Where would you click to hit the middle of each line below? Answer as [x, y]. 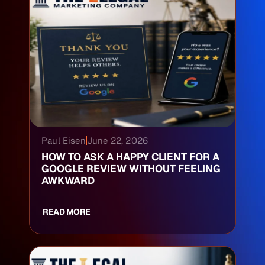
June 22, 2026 [117, 140]
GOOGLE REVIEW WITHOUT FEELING [131, 169]
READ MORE [67, 212]
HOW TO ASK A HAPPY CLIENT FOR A [130, 157]
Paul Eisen [64, 140]
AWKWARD [68, 180]
